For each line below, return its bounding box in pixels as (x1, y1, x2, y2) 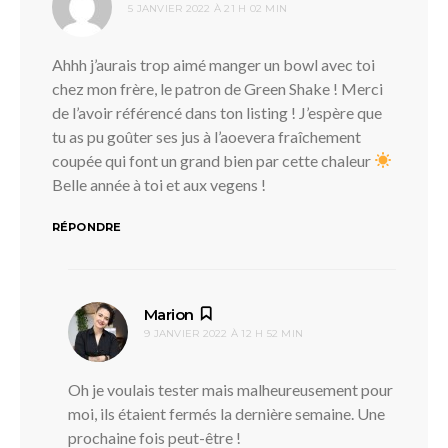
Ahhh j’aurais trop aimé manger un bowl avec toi (52, 54, 375, 74)
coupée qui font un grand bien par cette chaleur (52, 150, 374, 170)
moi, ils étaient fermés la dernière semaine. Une (68, 403, 385, 423)
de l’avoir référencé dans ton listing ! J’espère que (52, 102, 382, 122)
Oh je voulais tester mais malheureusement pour (68, 379, 393, 399)
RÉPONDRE (52, 219, 122, 234)
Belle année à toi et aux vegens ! (52, 174, 266, 194)
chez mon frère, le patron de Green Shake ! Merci (52, 78, 383, 98)
